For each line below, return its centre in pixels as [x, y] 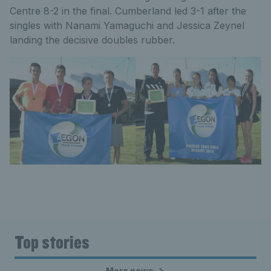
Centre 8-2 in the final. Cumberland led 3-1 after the [128, 11]
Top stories [52, 242]
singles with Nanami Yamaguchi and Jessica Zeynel [127, 25]
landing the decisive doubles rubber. [92, 40]
